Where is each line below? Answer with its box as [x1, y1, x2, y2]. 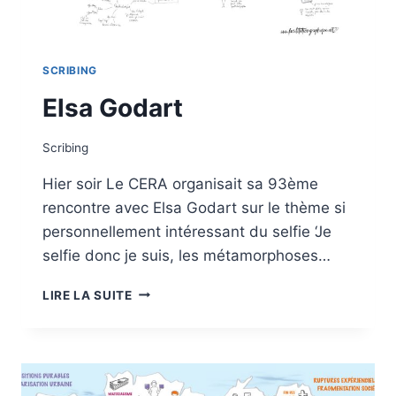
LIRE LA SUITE [42, 287, 133, 302]
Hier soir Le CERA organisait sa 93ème [42, 174, 318, 193]
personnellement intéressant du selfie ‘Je [42, 222, 331, 240]
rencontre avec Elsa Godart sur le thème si [42, 198, 346, 217]
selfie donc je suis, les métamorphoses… [42, 246, 331, 264]
